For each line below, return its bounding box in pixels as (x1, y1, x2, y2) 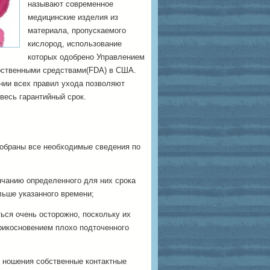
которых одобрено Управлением (28, 52, 145, 61)
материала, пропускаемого (28, 26, 126, 35)
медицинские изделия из (28, 13, 118, 22)
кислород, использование (28, 39, 122, 48)
